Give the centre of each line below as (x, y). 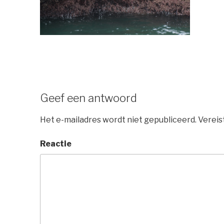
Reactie (56, 143)
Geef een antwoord (88, 98)
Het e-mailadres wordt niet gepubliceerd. (118, 119)
